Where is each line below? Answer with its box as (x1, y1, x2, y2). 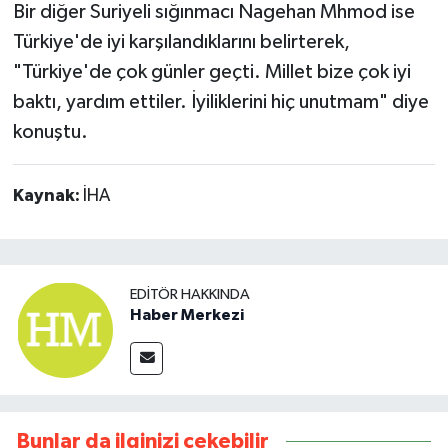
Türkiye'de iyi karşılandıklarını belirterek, (12, 31, 350, 52)
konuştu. (12, 121, 88, 142)
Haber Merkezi (130, 307, 244, 324)
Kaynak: (12, 186, 83, 205)
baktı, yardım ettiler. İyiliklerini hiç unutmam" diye (12, 91, 429, 112)
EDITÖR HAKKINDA (130, 287, 250, 303)
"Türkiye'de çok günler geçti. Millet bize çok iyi (12, 61, 411, 82)
